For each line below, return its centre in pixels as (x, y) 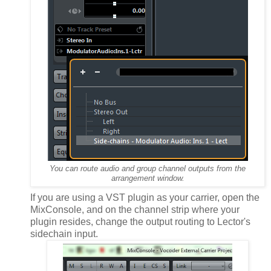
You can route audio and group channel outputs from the (148, 168)
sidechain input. (64, 233)
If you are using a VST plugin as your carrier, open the (145, 197)
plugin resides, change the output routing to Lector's (140, 221)
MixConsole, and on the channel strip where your (135, 209)
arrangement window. (148, 178)
